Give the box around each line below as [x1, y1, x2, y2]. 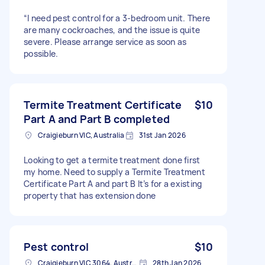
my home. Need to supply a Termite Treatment [24, 166, 205, 177]
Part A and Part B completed [24, 111, 170, 126]
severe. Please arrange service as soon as [24, 35, 187, 47]
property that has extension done [24, 189, 156, 201]
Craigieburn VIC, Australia [38, 130, 125, 140]
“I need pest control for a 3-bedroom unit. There [24, 12, 210, 24]
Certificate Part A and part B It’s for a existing [24, 177, 202, 189]
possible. [24, 47, 59, 59]
